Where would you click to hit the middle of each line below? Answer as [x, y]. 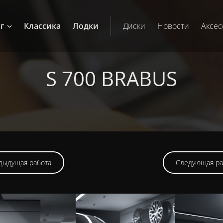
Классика [43, 26]
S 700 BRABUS [111, 78]
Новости [173, 26]
